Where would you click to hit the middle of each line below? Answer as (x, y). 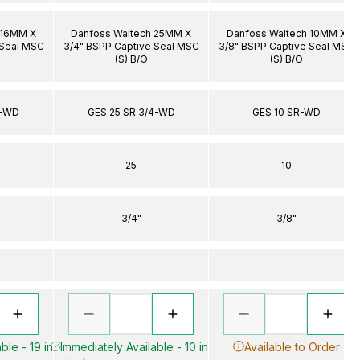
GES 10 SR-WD (286, 112)
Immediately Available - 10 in (134, 346)
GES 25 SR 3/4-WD (131, 112)
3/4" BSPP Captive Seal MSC (131, 46)
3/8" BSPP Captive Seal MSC (286, 46)
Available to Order (292, 346)
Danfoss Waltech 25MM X (131, 33)
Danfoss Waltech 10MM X (286, 33)
